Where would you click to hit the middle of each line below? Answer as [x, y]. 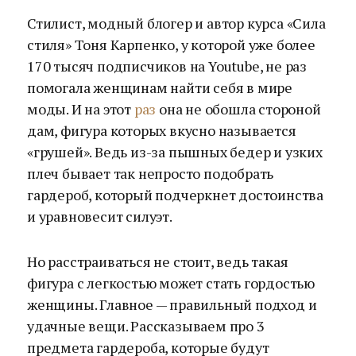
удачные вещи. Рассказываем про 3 [146, 326]
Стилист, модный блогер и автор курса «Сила [176, 23]
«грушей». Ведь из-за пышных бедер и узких [175, 152]
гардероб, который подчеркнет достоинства [176, 195]
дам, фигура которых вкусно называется [162, 130]
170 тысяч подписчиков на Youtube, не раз [167, 66]
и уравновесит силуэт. [100, 216]
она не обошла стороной [238, 109]
